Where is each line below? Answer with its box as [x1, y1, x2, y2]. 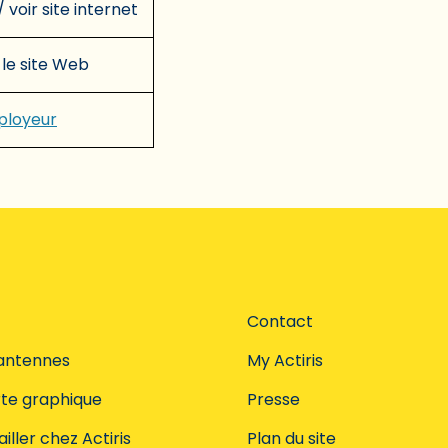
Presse [247, 387, 300, 411]
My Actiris [247, 348, 323, 372]
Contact [247, 309, 313, 333]
